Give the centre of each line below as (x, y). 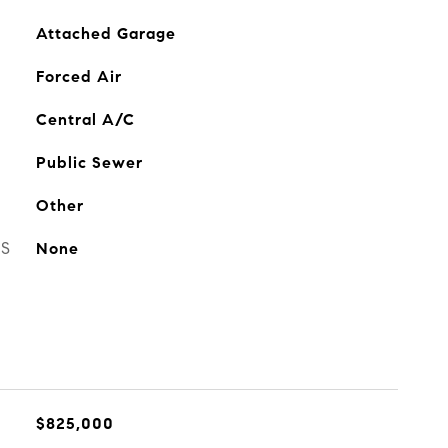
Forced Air (78, 76)
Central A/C (85, 119)
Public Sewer (89, 162)
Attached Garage (105, 33)
